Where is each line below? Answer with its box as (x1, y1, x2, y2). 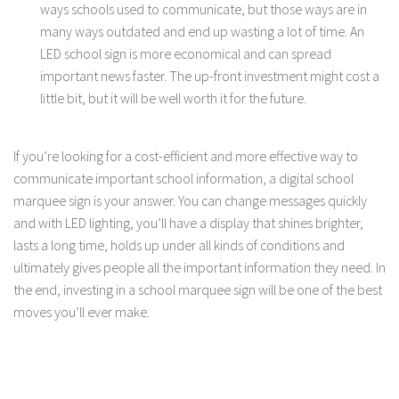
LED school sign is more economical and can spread (40, 44, 331, 62)
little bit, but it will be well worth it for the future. (40, 88, 306, 107)
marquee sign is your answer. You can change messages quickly (13, 191, 367, 209)
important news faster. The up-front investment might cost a (40, 66, 379, 85)
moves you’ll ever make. (13, 302, 150, 321)
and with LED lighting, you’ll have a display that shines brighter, (13, 213, 363, 232)
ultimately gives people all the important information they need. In (13, 257, 386, 276)
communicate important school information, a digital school (13, 168, 354, 187)
